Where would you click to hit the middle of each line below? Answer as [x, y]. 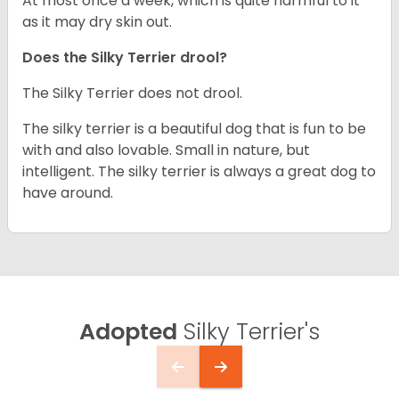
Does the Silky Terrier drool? [125, 58]
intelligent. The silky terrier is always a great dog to [199, 172]
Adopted [128, 332]
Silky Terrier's [248, 332]
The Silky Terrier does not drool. [132, 94]
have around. [68, 193]
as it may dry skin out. [97, 22]
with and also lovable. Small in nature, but [166, 151]
